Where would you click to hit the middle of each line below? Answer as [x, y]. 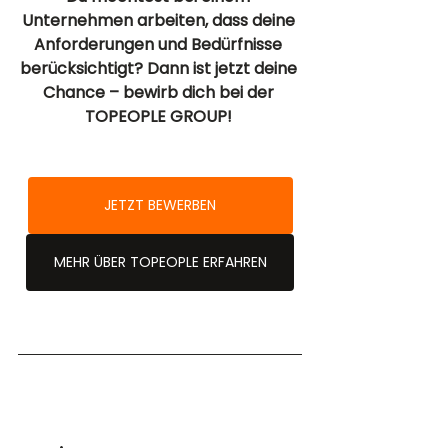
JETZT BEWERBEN [160, 205]
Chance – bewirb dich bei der [160, 93]
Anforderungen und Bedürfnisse [160, 45]
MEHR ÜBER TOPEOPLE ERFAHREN [160, 262]
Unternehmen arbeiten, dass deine [160, 21]
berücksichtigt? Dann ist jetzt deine [160, 69]
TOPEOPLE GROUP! [160, 117]
